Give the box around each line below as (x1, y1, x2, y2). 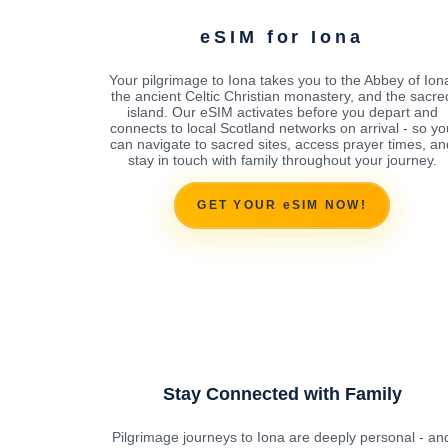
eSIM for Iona (200, 26, 364, 47)
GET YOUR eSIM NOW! (197, 198, 367, 213)
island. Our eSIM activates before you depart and (126, 103, 438, 120)
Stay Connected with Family (162, 383, 402, 404)
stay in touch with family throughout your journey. (127, 151, 437, 168)
